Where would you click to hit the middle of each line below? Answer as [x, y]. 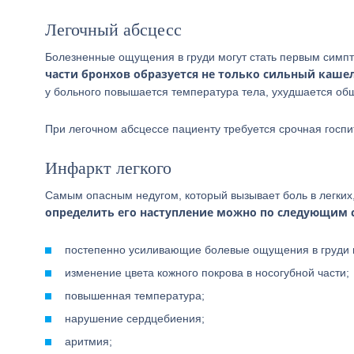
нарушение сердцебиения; [135, 318]
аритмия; [88, 341]
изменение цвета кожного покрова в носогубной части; [207, 273]
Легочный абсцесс [113, 30]
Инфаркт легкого [108, 168]
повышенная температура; [135, 296]
